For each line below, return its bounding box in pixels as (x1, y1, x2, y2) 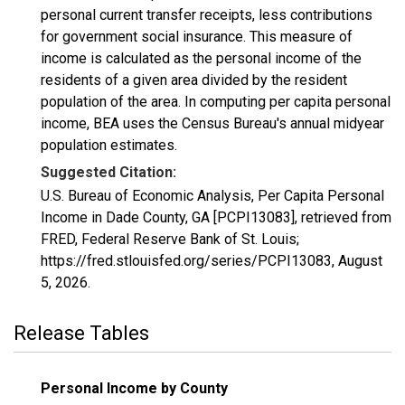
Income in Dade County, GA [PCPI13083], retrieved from (41, 209, 391, 226)
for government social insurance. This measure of (41, 28, 353, 45)
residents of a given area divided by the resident (41, 71, 347, 89)
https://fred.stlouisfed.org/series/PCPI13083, (41, 252, 338, 269)
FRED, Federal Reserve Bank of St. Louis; (41, 231, 299, 248)
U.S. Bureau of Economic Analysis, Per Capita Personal (41, 187, 384, 204)
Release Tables (14, 322, 149, 344)
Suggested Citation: (41, 164, 176, 181)
